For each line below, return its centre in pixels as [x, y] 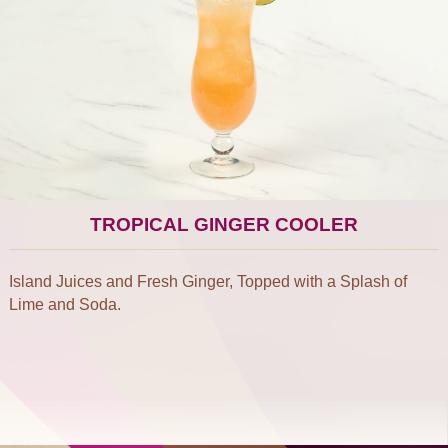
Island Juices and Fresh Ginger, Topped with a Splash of [208, 281]
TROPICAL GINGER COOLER [224, 224]
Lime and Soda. [65, 304]
